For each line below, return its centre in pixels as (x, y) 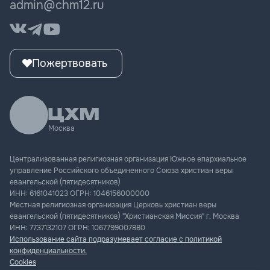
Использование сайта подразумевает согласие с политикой (116, 239)
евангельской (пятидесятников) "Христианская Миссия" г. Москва (124, 216)
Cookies (23, 262)
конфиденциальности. (48, 251)
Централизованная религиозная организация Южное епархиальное (128, 159)
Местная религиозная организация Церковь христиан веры (113, 205)
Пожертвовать (70, 63)
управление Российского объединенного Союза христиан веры (121, 171)
